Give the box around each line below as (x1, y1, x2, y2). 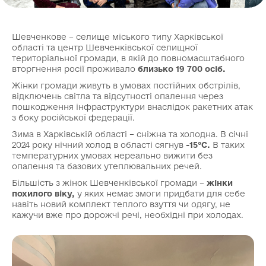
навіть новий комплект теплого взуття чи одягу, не (12, 199, 230, 209)
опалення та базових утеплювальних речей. (12, 161, 202, 171)
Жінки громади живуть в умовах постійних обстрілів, (12, 80, 240, 90)
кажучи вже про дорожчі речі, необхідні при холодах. (12, 210, 243, 220)
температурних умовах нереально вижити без (12, 150, 213, 160)
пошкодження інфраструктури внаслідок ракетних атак (12, 102, 253, 112)
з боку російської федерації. (12, 112, 135, 122)
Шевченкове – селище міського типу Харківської (12, 31, 223, 42)
